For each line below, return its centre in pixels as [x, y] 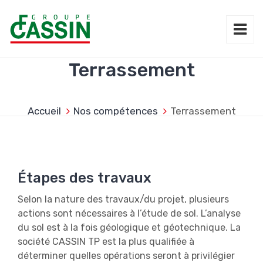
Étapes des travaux [85, 178]
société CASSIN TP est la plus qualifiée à [106, 242]
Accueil [44, 111]
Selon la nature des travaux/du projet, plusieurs [123, 199]
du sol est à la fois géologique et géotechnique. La [129, 227]
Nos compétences [115, 111]
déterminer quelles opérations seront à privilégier [126, 256]
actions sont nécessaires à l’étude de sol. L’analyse [129, 213]
